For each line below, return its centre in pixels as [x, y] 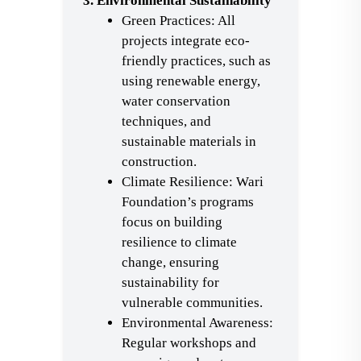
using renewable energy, [191, 81]
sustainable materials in [189, 141]
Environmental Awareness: [197, 323]
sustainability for [170, 282]
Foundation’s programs [188, 202]
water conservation [176, 101]
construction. [159, 162]
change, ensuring [170, 262]
